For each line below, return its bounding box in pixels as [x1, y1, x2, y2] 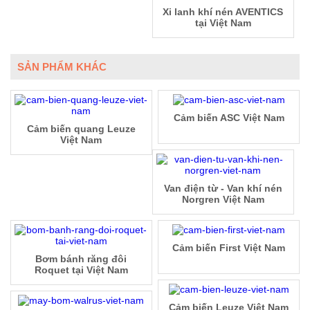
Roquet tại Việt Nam [34, 264, 128, 276]
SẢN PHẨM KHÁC [17, 61, 107, 73]
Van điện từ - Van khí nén [163, 183, 282, 194]
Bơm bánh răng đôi [35, 253, 127, 265]
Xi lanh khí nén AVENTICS [163, 6, 284, 18]
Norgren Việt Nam [181, 194, 264, 206]
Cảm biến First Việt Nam [172, 242, 286, 254]
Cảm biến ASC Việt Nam [173, 112, 284, 124]
